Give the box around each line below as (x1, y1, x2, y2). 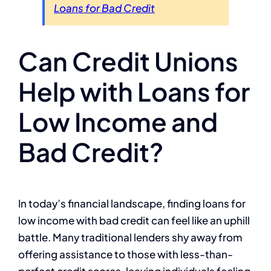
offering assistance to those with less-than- (18, 247, 233, 261)
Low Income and (18, 105, 218, 137)
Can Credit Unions (18, 44, 238, 77)
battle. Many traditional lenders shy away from (18, 230, 243, 244)
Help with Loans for (18, 74, 250, 107)
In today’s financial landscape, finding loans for (18, 197, 246, 211)
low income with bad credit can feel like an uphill (18, 214, 250, 227)
